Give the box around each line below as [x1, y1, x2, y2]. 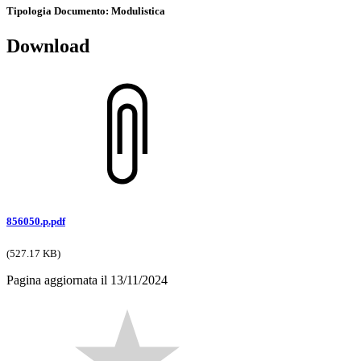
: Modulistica [106, 5, 165, 18]
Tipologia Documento [6, 5, 106, 18]
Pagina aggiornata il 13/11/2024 [6, 273, 168, 288]
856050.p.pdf [6, 215, 65, 228]
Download [6, 35, 89, 57]
